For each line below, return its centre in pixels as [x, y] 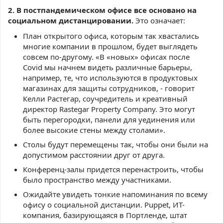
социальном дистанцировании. [71, 20]
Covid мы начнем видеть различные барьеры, [108, 67]
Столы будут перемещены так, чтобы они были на [115, 144]
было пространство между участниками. [97, 180]
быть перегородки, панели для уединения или [109, 119]
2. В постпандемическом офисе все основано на [102, 10]
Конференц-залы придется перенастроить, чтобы [113, 169]
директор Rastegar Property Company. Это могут [109, 109]
